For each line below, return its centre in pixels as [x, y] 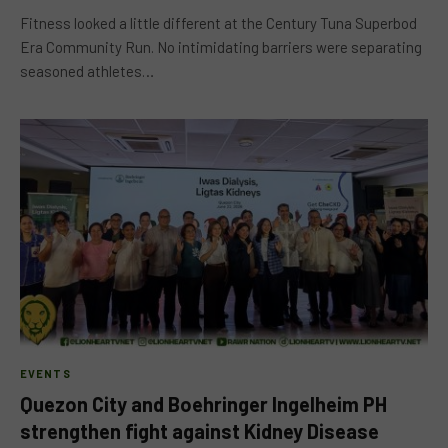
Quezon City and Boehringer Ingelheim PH [203, 404]
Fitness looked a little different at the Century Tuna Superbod [218, 22]
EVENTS [45, 373]
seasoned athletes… [87, 70]
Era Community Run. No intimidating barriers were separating [221, 46]
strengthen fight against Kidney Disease [199, 431]
